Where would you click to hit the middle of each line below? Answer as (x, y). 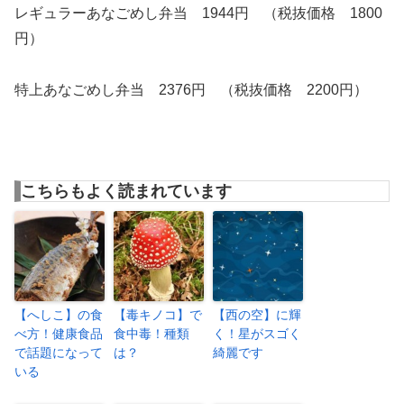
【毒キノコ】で (158, 314)
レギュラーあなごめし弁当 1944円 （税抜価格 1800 (198, 14)
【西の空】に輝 (257, 314)
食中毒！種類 (151, 333)
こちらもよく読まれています (126, 191)
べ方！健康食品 (59, 333)
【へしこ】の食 (59, 314)
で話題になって (59, 352)
